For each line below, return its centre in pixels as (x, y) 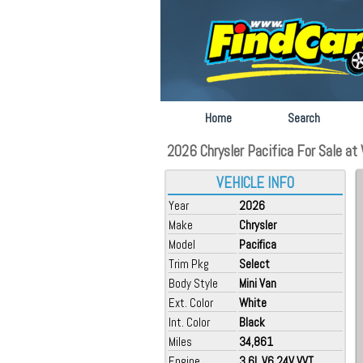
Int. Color (189, 322)
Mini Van (258, 283)
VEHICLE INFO (255, 183)
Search (304, 118)
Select (254, 264)
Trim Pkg (189, 264)
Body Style (193, 283)
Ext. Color (191, 303)
